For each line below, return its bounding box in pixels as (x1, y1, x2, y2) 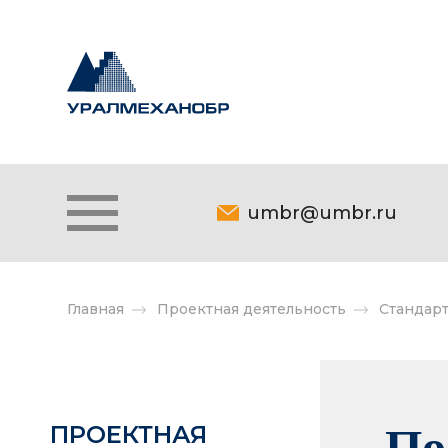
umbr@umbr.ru (247, 202, 397, 224)
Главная (67, 300, 124, 318)
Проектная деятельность (157, 300, 346, 318)
